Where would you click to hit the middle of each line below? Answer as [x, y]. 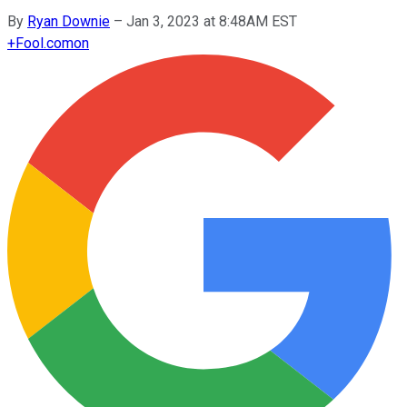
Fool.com [45, 43]
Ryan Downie [69, 21]
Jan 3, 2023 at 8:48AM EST [212, 21]
